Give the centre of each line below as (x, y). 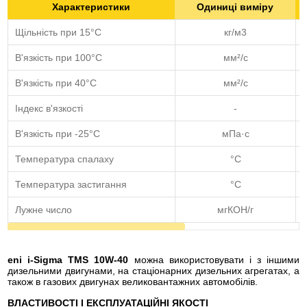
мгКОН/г (235, 210)
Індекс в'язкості (49, 108)
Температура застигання (71, 184)
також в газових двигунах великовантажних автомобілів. (133, 282)
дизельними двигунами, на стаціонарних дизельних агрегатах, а (153, 271)
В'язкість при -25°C (58, 134)
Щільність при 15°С (58, 32)
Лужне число (44, 210)
